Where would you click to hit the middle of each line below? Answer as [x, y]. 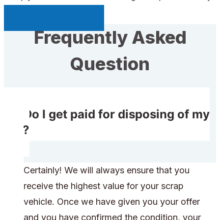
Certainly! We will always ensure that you [107, 170]
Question [110, 64]
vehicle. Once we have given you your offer [112, 202]
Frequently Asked [110, 38]
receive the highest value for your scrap [104, 186]
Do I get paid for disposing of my [117, 114]
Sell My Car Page [54, 18]
